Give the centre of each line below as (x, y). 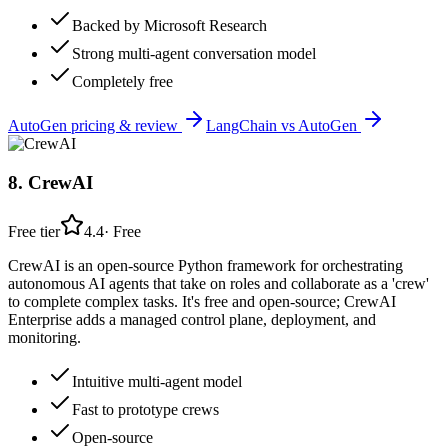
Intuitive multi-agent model (157, 381)
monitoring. (44, 337)
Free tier (34, 231)
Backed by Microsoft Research (169, 26)
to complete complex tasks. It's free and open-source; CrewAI (202, 301)
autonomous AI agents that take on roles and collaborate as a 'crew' (218, 283)
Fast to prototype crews (145, 409)
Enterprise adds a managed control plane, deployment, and (192, 319)
